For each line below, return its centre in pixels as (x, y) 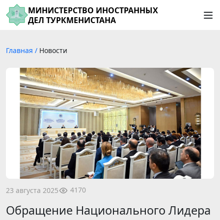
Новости (53, 50)
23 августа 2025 (32, 190)
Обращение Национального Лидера (108, 210)
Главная (20, 50)
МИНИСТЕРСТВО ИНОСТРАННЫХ (93, 10)
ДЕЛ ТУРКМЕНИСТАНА (72, 20)
